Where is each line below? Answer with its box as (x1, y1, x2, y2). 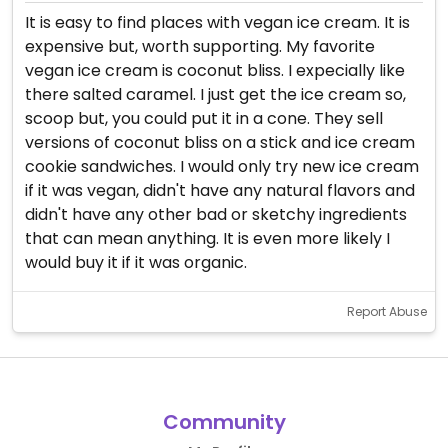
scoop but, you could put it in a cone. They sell (25, 107, 383, 130)
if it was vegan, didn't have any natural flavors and (25, 179, 415, 202)
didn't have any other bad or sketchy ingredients (25, 203, 407, 226)
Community (162, 408, 286, 436)
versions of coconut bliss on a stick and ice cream (25, 131, 415, 154)
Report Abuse (347, 303, 427, 320)
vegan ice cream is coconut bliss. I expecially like (25, 59, 405, 82)
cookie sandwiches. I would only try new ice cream (25, 155, 419, 178)
